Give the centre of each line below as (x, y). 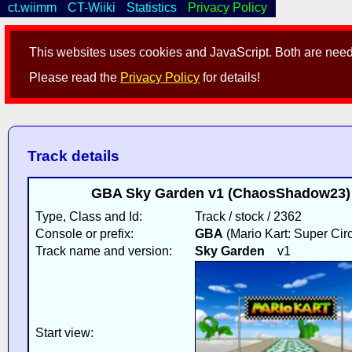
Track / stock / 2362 (248, 216)
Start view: (64, 332)
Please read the (75, 78)
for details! (230, 78)
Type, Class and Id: (88, 216)
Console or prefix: (84, 233)
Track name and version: (103, 251)
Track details (73, 156)
